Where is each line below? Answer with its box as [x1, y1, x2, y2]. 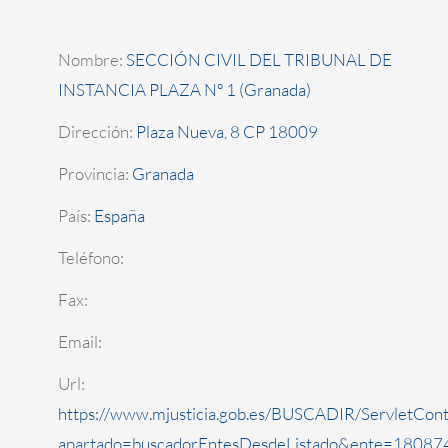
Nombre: [57, 49, 126, 71]
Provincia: [57, 163, 132, 185]
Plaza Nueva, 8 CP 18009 [135, 121, 318, 143]
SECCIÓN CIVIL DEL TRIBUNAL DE [125, 49, 392, 71]
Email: [57, 331, 102, 353]
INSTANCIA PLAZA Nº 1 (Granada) [57, 79, 311, 101]
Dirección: [57, 121, 136, 143]
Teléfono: [57, 247, 124, 269]
